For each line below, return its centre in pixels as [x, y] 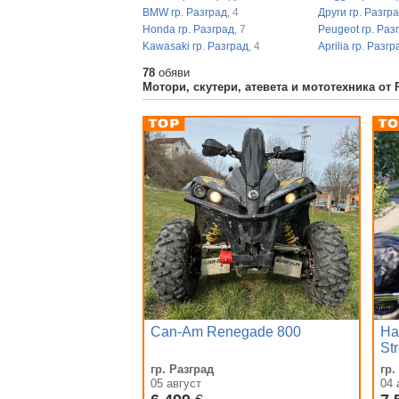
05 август [176, 383]
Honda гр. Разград [188, 29]
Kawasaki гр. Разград [195, 46]
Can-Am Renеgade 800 [226, 331]
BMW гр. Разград [185, 12]
